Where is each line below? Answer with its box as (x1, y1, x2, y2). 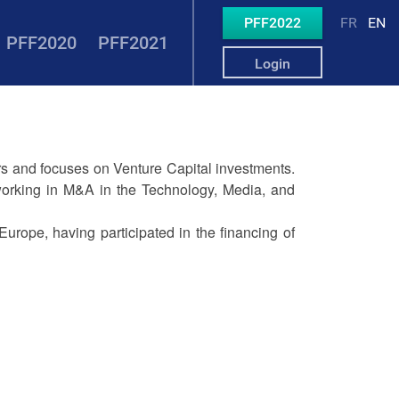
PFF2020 (5, 32, 77, 53)
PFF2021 (97, 32, 168, 53)
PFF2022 (243, 14, 301, 31)
